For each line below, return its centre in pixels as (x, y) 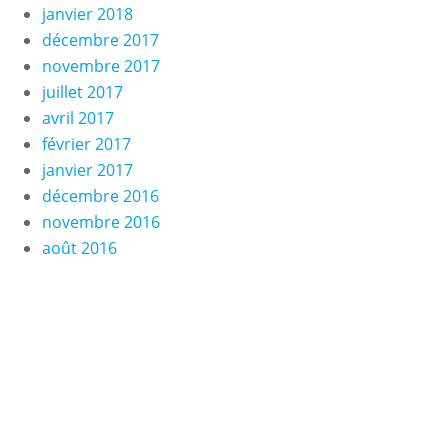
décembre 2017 (100, 40)
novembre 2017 (100, 66)
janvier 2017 (87, 170)
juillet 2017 (82, 92)
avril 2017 (77, 118)
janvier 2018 (87, 14)
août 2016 (79, 248)
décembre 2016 (100, 196)
